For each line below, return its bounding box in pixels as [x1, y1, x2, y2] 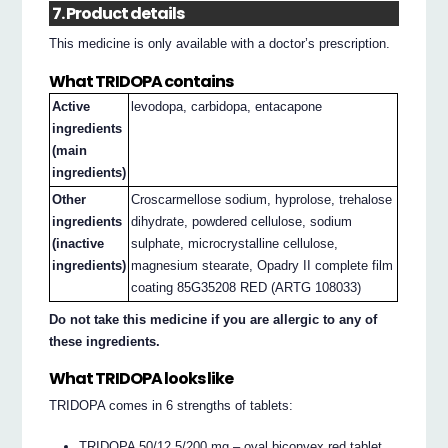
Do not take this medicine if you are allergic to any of [49, 311, 378, 327]
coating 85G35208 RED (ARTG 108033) [131, 280, 362, 296]
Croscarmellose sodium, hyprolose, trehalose [131, 192, 393, 208]
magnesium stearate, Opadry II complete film [131, 258, 394, 274]
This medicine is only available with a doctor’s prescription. [49, 36, 391, 52]
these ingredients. [49, 333, 161, 349]
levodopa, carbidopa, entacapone [131, 99, 323, 115]
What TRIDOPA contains [49, 69, 234, 93]
